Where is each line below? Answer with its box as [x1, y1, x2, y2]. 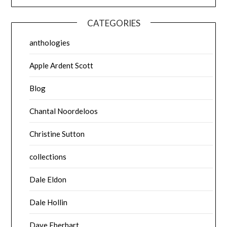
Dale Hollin [29, 197, 68, 207]
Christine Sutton [29, 129, 85, 138]
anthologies [29, 37, 70, 47]
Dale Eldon [29, 174, 67, 184]
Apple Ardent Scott [29, 60, 94, 70]
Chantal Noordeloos [29, 106, 98, 116]
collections [29, 152, 67, 161]
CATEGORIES [87, 17, 140, 28]
